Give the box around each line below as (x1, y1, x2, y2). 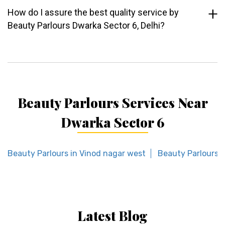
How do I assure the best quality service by (8, 7, 179, 18)
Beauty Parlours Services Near (17, 94, 208, 112)
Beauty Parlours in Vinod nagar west (8, 149, 146, 159)
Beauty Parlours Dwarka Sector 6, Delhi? (8, 20, 165, 31)
